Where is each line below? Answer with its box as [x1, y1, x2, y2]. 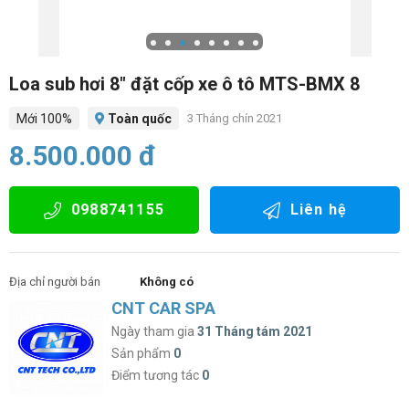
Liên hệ [289, 201, 348, 218]
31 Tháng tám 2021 [197, 324, 312, 339]
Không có [140, 275, 194, 288]
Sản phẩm [111, 346, 171, 361]
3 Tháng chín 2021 [187, 111, 282, 125]
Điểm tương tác [111, 368, 199, 383]
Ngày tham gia [111, 324, 194, 339]
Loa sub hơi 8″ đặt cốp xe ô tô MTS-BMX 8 [9, 73, 360, 95]
